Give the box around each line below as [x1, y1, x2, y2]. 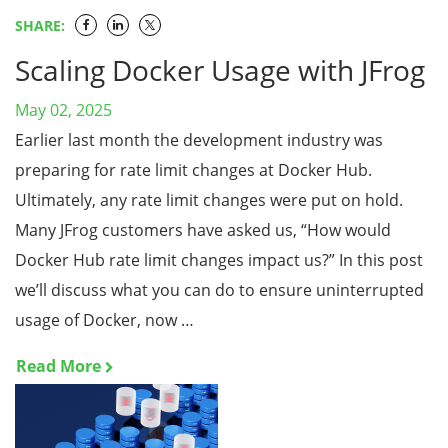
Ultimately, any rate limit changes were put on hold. [15, 189, 403, 211]
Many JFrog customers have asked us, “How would [15, 219, 391, 241]
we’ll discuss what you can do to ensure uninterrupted [15, 279, 424, 301]
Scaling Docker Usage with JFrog [15, 51, 425, 89]
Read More [16, 355, 101, 377]
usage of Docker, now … [15, 309, 194, 331]
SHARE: [15, 16, 65, 35]
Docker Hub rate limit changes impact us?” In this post [15, 249, 423, 271]
